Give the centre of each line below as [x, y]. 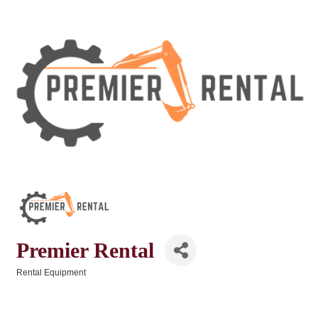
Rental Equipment [51, 273]
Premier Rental [85, 250]
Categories [38, 283]
